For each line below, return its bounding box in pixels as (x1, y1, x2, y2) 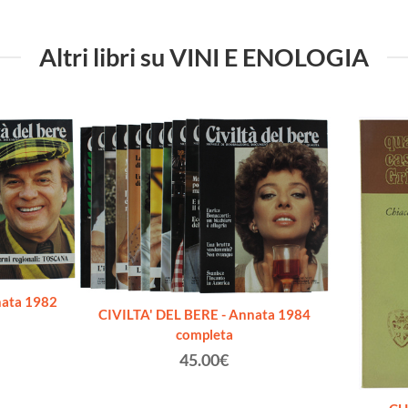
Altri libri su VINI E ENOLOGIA (39, 42, 369, 73)
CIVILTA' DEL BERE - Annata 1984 (97, 306, 311, 323)
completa (175, 326, 233, 343)
